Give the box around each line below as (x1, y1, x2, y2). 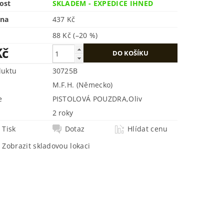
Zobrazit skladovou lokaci (2, 141, 90, 151)
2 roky (52, 108, 73, 118)
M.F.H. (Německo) (52, 80, 113, 90)
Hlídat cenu (127, 124, 168, 134)
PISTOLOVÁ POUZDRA (52, 94, 126, 104)
